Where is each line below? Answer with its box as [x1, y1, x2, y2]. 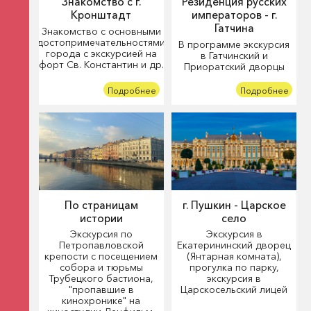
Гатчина [214, 22, 254, 35]
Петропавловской [58, 239, 144, 252]
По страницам [64, 198, 138, 212]
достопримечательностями [37, 35, 166, 49]
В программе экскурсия [178, 37, 290, 51]
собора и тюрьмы [59, 261, 143, 274]
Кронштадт [71, 8, 132, 22]
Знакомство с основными [41, 24, 161, 37]
